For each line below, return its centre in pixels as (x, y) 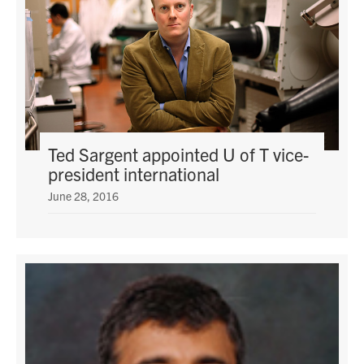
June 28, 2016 (84, 196)
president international (134, 174)
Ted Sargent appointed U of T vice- (179, 154)
